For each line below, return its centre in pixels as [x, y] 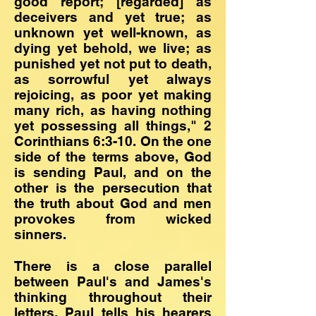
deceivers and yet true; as [113, 17]
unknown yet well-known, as [113, 32]
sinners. [42, 234]
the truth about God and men [113, 203]
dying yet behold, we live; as [113, 48]
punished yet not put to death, [113, 63]
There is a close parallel [113, 266]
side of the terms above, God [113, 157]
